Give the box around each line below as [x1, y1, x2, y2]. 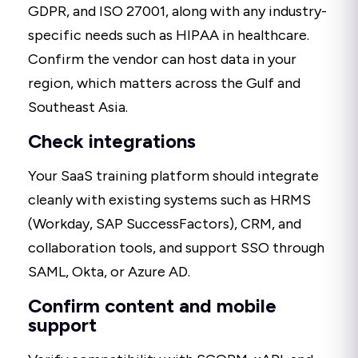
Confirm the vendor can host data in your [28, 50, 296, 69]
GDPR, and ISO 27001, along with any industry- [28, 2, 327, 21]
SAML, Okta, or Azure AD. [28, 263, 190, 281]
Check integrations [28, 129, 196, 153]
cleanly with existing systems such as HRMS [28, 191, 311, 209]
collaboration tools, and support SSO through [28, 239, 324, 257]
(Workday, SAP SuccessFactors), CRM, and [28, 215, 301, 233]
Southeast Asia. [28, 98, 128, 117]
